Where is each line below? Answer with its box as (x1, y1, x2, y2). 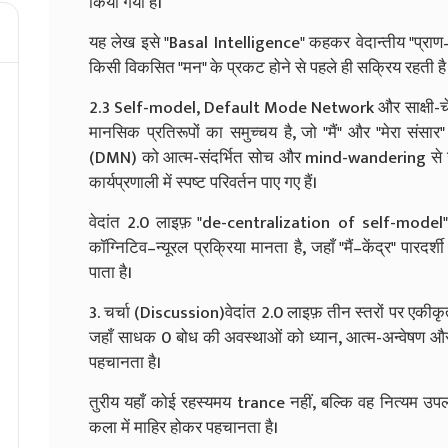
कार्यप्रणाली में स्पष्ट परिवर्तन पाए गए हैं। (89, 168, 317, 197)
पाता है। (89, 258, 132, 287)
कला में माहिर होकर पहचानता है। (89, 413, 278, 442)
